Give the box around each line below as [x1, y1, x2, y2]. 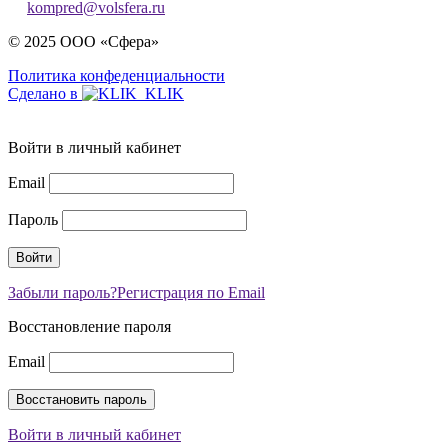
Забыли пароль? [8, 283, 117, 301]
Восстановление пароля [8, 317, 171, 335]
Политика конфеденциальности [8, 66, 225, 84]
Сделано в [8, 84, 82, 102]
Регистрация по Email [117, 283, 265, 301]
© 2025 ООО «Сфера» [8, 32, 159, 50]
